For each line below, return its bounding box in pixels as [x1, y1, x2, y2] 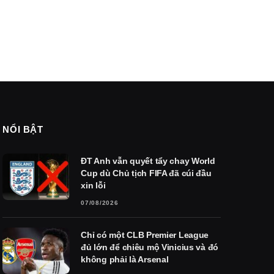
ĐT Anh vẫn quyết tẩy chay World [81, 156, 215, 166]
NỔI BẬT [2, 124, 43, 135]
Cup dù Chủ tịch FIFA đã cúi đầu [81, 168, 212, 179]
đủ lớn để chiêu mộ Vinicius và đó [81, 242, 219, 253]
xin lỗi [81, 180, 106, 191]
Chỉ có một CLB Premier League [81, 230, 209, 240]
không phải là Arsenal [81, 254, 169, 265]
